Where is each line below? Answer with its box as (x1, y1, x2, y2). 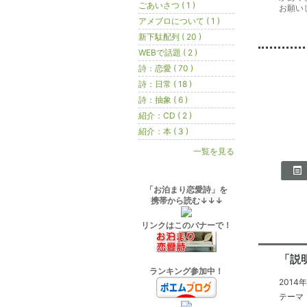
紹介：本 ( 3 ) (138, 126, 188, 136)
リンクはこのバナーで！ (141, 220, 232, 230)
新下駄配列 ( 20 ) (138, 32, 201, 42)
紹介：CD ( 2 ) (138, 110, 192, 121)
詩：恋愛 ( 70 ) (138, 63, 193, 73)
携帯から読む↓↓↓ (150, 195, 223, 206)
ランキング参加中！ (149, 266, 223, 276)
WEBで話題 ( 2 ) (138, 47, 197, 58)
